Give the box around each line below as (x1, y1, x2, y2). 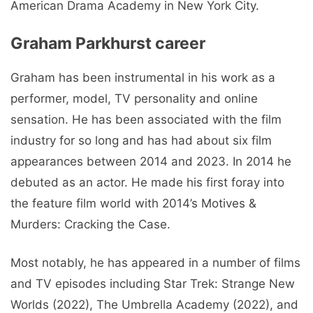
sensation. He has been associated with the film (10, 112, 282, 126)
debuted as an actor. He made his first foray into (10, 175, 284, 189)
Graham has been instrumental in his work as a (10, 70, 275, 85)
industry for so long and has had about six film (10, 133, 272, 147)
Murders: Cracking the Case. (10, 217, 170, 231)
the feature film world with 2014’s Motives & (10, 196, 256, 210)
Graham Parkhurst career (10, 33, 205, 53)
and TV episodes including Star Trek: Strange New (10, 277, 295, 291)
